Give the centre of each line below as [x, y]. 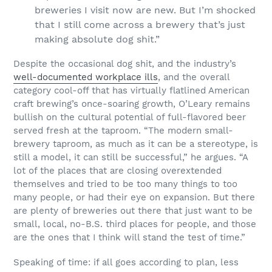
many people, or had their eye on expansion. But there [134, 197]
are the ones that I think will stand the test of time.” [129, 237]
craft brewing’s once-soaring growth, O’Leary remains [132, 104]
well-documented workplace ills [86, 77]
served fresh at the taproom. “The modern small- [123, 131]
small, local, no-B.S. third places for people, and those [135, 224]
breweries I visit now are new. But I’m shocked [145, 10]
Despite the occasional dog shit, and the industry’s [125, 64]
